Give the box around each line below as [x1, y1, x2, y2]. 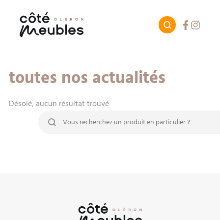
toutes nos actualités [8, 67, 165, 90]
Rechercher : [37, 111, 80, 122]
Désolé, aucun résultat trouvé [8, 98, 109, 109]
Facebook [180, 19, 213, 30]
